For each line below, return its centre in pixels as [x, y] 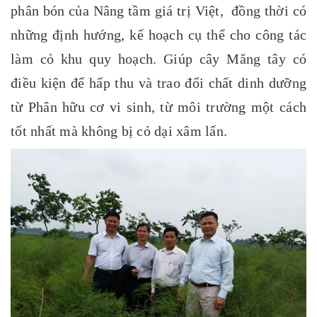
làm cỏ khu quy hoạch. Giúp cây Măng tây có [158, 58]
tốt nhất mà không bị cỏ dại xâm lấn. [119, 131]
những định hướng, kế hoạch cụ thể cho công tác [158, 34]
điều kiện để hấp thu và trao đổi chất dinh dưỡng [158, 82]
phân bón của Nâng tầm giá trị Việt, [121, 10]
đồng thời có [269, 10]
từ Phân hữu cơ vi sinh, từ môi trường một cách [158, 106]
